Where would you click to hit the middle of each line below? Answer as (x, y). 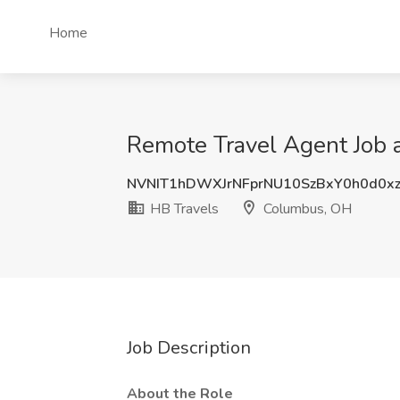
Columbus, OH (306, 209)
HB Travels (183, 209)
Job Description (189, 348)
